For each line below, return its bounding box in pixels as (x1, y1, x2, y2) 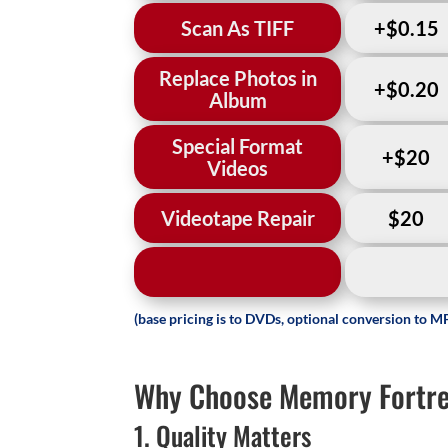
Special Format (172, 133, 303, 158)
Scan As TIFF (181, 15, 294, 40)
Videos (207, 155, 268, 180)
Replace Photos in (158, 65, 317, 90)
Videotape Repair (160, 205, 315, 230)
